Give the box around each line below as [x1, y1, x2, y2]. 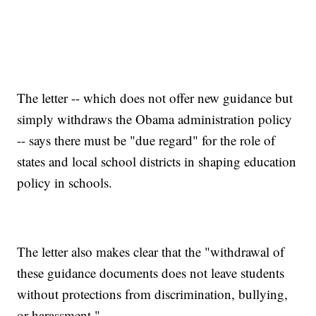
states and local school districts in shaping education [17, 152, 297, 170]
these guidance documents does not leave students [17, 263, 285, 281]
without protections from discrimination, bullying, [17, 284, 288, 303]
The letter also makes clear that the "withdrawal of [17, 242, 285, 260]
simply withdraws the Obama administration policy [17, 109, 293, 128]
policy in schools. [17, 173, 113, 191]
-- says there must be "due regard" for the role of [17, 130, 276, 149]
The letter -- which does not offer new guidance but [17, 88, 293, 107]
